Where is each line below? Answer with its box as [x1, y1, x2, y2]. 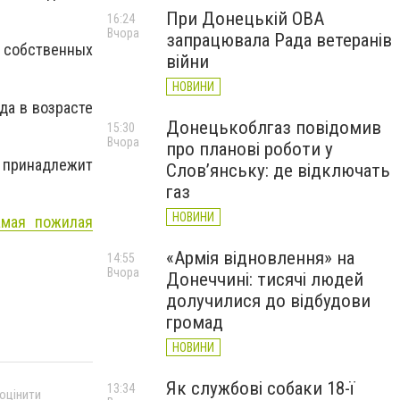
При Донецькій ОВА [166, 8, 324, 29]
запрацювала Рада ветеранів [166, 29, 392, 51]
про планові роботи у [166, 138, 333, 160]
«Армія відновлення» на [166, 247, 354, 269]
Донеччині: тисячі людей [166, 269, 363, 290]
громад [166, 312, 223, 333]
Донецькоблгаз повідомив [166, 117, 381, 138]
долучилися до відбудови [166, 290, 371, 312]
